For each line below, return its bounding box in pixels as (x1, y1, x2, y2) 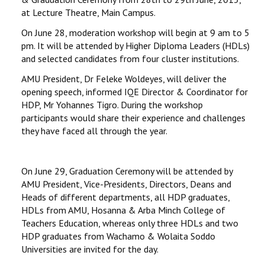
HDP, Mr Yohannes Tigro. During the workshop (21, 99, 203, 111)
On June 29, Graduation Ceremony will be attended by (21, 165, 232, 177)
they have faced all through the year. (21, 125, 167, 137)
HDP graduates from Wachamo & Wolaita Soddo (21, 230, 215, 242)
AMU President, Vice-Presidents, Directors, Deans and (21, 178, 231, 190)
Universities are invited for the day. (21, 243, 159, 255)
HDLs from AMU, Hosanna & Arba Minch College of (21, 204, 225, 216)
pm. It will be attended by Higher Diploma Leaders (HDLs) (21, 40, 250, 51)
